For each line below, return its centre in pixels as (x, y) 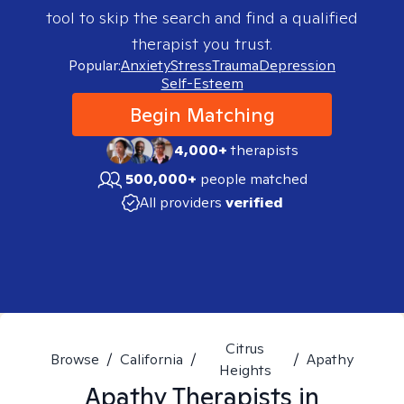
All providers (180, 202)
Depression (297, 65)
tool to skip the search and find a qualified (202, 18)
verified (254, 202)
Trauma (235, 65)
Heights (245, 370)
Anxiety (146, 65)
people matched (254, 179)
